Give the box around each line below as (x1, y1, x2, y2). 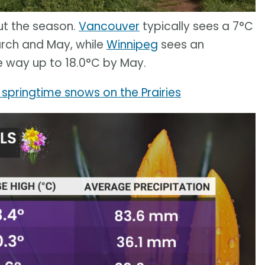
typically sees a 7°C (140, 18, 253, 35)
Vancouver (79, 18, 140, 35)
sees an (158, 37, 204, 53)
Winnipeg (106, 37, 158, 53)
